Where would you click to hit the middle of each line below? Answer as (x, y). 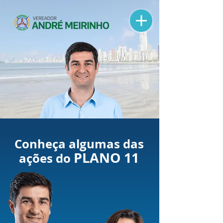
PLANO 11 (106, 158)
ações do (46, 158)
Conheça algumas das (79, 144)
